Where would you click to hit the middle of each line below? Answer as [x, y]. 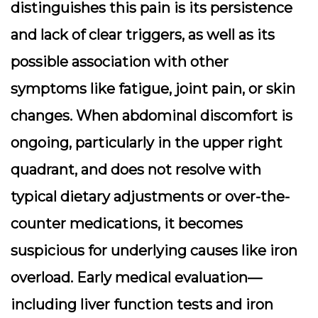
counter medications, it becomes [127, 224]
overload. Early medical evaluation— [136, 278]
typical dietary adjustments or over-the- [150, 197]
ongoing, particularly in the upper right [147, 143]
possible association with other [120, 62]
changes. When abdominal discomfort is [152, 116]
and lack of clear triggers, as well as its [143, 35]
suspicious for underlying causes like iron [154, 251]
